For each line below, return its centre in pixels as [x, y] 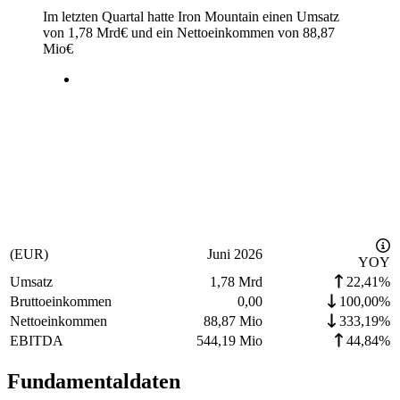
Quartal [123, 17]
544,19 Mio [229, 341]
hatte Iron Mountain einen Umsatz [242, 17]
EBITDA [37, 341]
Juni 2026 [235, 254]
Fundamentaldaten [94, 382]
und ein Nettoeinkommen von [215, 33]
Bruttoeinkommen [61, 302]
